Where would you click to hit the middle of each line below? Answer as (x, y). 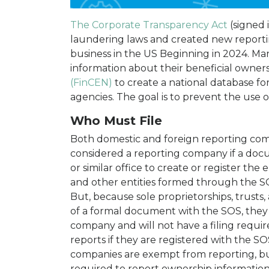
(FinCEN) (91, 83)
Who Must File (116, 121)
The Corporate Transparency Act (149, 25)
